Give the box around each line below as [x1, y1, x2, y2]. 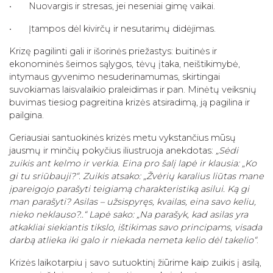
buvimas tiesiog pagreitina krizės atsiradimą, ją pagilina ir [9, 96, 250, 108]
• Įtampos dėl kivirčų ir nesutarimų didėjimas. [9, 23, 216, 34]
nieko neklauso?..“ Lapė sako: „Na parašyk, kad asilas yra [9, 208, 248, 220]
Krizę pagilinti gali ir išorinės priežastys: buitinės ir [9, 45, 217, 57]
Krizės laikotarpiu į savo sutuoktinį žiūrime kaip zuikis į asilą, [9, 257, 261, 268]
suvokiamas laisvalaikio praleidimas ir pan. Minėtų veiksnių [9, 83, 257, 95]
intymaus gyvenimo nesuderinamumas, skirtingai [9, 71, 220, 82]
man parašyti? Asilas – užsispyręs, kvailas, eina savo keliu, [9, 196, 256, 207]
